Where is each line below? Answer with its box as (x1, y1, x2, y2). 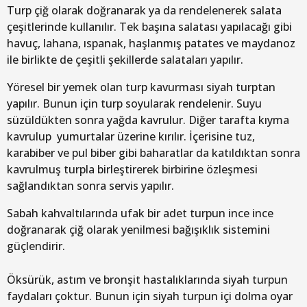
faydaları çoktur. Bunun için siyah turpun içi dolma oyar (7, 288, 293, 304)
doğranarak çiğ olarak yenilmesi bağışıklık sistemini (7, 222, 270, 238)
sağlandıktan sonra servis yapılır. (7, 177, 174, 193)
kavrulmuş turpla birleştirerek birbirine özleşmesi (7, 161, 258, 177)
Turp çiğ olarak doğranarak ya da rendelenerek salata (7, 2, 282, 18)
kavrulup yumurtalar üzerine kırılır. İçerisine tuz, (7, 128, 255, 144)
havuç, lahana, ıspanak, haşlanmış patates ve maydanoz (7, 35, 295, 51)
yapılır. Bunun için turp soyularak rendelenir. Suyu (7, 95, 262, 111)
